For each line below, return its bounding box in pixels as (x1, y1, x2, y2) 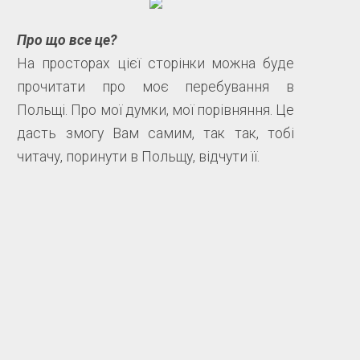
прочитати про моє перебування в (17, 79, 294, 96)
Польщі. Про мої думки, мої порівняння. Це (17, 102, 294, 119)
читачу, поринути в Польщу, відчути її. (17, 149, 260, 166)
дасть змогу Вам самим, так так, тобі (17, 125, 294, 142)
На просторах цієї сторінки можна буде (17, 55, 294, 72)
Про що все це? (17, 32, 118, 49)
